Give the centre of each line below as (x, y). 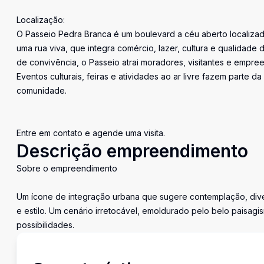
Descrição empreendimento (132, 151)
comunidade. (42, 90)
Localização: (41, 20)
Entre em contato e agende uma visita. (91, 133)
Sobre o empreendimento (67, 168)
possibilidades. (45, 225)
